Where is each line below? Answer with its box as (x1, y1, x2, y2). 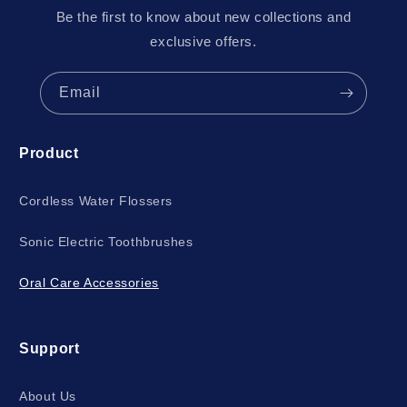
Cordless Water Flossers (19, 194, 174, 208)
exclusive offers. (150, 34, 257, 49)
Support (19, 341, 80, 356)
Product (19, 145, 79, 161)
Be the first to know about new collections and (55, 9, 352, 25)
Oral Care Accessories (19, 275, 159, 290)
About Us (19, 389, 77, 403)
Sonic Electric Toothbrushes (19, 234, 194, 249)
